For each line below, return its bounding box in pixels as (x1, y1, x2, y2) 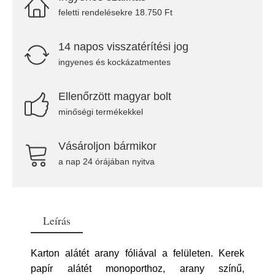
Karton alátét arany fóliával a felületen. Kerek (31, 248, 244, 258)
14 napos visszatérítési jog (58, 41, 188, 53)
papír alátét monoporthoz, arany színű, (31, 263, 244, 274)
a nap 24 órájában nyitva (58, 157, 155, 166)
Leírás (43, 213, 71, 228)
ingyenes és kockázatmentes (58, 57, 171, 67)
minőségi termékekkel (58, 107, 143, 117)
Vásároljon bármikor (58, 140, 157, 152)
